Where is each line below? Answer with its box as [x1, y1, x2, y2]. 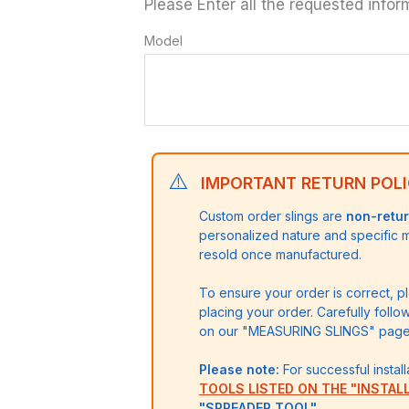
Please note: [199, 362, 279, 378]
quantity [143, 12, 191, 27]
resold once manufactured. [199, 246, 362, 263]
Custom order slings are [199, 208, 346, 225]
